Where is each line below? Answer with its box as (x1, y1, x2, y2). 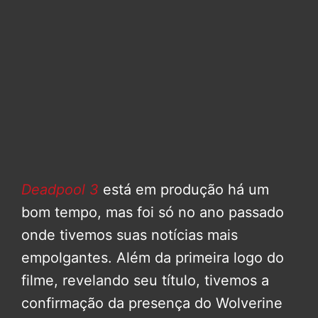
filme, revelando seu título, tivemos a (21, 271, 269, 289)
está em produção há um (99, 180, 269, 198)
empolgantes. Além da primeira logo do (21, 248, 284, 266)
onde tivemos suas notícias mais (21, 226, 238, 243)
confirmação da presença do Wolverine (21, 294, 283, 312)
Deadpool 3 (21, 180, 99, 198)
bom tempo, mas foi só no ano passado (21, 203, 284, 221)
